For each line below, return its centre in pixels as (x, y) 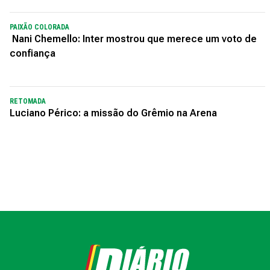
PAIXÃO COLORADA (39, 27)
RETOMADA (28, 101)
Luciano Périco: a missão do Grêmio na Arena (113, 113)
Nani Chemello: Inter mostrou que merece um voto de (133, 39)
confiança (33, 53)
